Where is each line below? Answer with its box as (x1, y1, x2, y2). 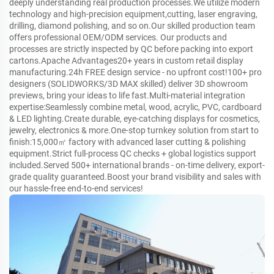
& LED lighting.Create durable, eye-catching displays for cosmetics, (9, 113, 260, 124)
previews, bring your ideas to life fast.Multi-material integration (9, 90, 245, 100)
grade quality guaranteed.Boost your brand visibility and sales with (9, 171, 261, 182)
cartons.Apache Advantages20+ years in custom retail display (9, 55, 243, 65)
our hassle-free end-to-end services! (9, 183, 143, 193)
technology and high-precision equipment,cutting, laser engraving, (9, 9, 257, 19)
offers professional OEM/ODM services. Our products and (9, 32, 227, 42)
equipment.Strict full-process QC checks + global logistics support (9, 148, 256, 158)
